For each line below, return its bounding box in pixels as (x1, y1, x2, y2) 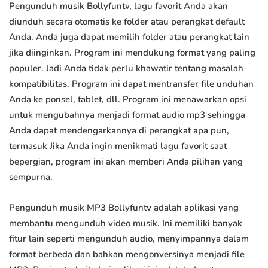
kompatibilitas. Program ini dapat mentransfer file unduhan (9, 78, 254, 90)
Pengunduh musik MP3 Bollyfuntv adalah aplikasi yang (9, 202, 239, 214)
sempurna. (9, 171, 53, 184)
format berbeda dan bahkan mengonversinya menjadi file (9, 248, 245, 261)
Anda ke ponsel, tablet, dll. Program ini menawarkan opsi (9, 93, 246, 106)
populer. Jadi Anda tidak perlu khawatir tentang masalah (9, 62, 243, 75)
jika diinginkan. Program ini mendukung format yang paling (9, 47, 255, 59)
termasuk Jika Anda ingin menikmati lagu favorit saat (9, 140, 227, 153)
